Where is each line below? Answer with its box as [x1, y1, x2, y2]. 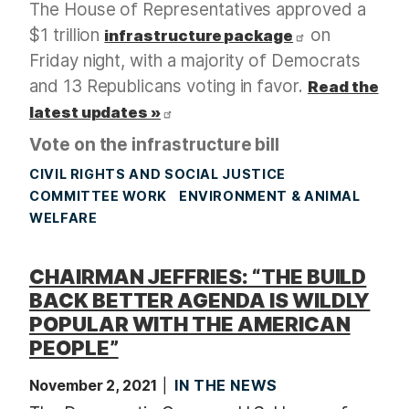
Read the [307, 78, 379, 97]
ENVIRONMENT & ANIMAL [178, 188, 361, 204]
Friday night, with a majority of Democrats [29, 50, 361, 72]
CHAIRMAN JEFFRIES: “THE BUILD [29, 265, 367, 289]
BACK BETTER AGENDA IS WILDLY [29, 288, 371, 313]
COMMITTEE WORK [29, 188, 167, 204]
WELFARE [29, 210, 98, 226]
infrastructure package [104, 26, 294, 46]
